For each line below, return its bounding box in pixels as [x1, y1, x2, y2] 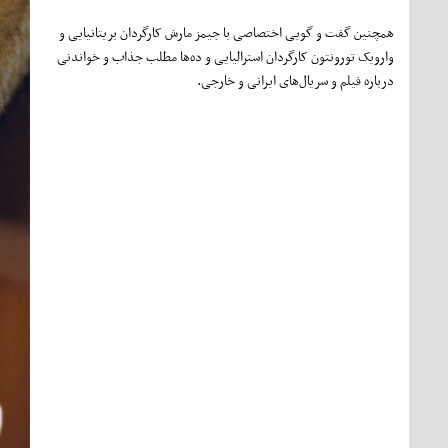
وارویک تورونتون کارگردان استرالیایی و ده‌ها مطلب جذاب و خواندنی [57, 45, 394, 68]
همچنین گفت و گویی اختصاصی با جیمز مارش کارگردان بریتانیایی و [59, 21, 394, 44]
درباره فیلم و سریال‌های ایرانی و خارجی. [197, 69, 394, 92]
